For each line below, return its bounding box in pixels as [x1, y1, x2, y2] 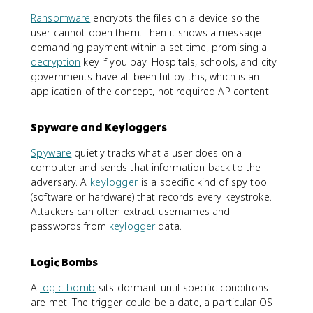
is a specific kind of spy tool [138, 175, 269, 189]
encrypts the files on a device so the [90, 10, 261, 24]
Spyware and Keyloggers [31, 119, 167, 134]
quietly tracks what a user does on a [71, 145, 242, 159]
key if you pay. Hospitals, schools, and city [80, 54, 277, 68]
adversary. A [31, 175, 90, 189]
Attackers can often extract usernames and [31, 204, 231, 218]
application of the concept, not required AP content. [31, 84, 271, 98]
